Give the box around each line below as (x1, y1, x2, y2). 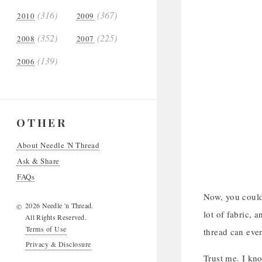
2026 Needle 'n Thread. (25, 201, 94, 210)
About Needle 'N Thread (17, 140, 100, 150)
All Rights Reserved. (25, 212, 87, 222)
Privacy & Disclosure (26, 239, 91, 249)
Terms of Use (26, 224, 67, 233)
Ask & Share (17, 156, 60, 166)
